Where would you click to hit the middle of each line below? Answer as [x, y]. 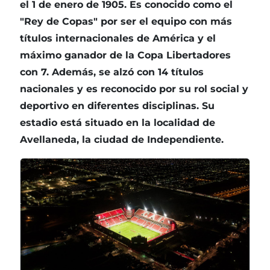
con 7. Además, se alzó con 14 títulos [112, 72]
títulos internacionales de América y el [118, 39]
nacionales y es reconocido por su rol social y [134, 89]
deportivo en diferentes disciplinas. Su [117, 106]
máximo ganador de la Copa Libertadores [125, 55]
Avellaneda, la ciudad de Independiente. [122, 140]
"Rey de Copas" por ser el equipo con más [126, 22]
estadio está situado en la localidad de [118, 123]
